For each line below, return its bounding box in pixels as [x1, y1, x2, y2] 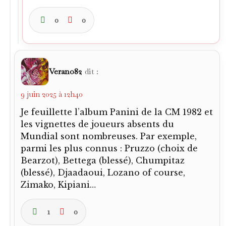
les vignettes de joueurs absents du [21, 119, 174, 129]
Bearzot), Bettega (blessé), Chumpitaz [21, 155, 185, 165]
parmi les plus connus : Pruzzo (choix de [21, 143, 198, 153]
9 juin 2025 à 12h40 [21, 89, 83, 99]
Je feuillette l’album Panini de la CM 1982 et [21, 107, 213, 117]
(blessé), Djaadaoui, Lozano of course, [21, 167, 185, 178]
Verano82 [49, 66, 82, 77]
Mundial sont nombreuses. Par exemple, [21, 131, 197, 141]
